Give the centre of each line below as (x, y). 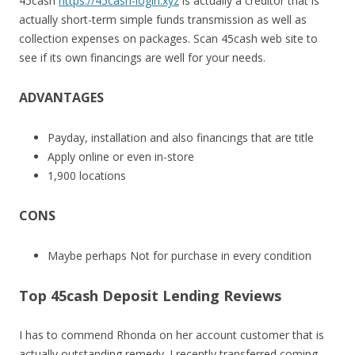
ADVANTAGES (61, 97)
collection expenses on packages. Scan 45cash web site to (168, 38)
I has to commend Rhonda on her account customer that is (172, 335)
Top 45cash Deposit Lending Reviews (150, 296)
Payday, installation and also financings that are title (181, 137)
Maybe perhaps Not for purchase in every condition (179, 256)
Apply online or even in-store (121, 157)
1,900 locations (87, 176)
